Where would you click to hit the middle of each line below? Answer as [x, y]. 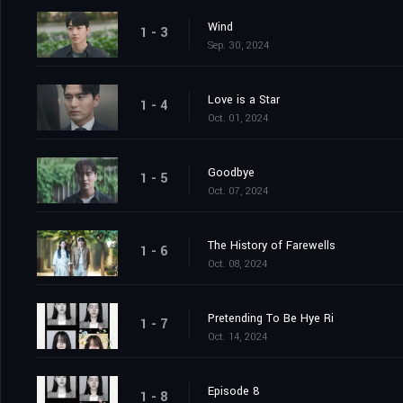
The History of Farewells [272, 245]
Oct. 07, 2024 [238, 191]
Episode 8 [233, 391]
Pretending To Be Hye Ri [271, 318]
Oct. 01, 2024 [238, 118]
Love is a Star [244, 99]
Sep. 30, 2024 [238, 45]
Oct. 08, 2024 [237, 264]
